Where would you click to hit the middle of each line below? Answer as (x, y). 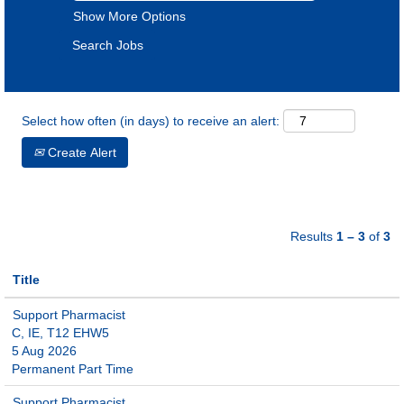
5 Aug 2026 (44, 351)
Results (313, 236)
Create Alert (80, 152)
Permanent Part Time (73, 369)
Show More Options (129, 16)
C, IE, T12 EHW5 (60, 333)
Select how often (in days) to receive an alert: (151, 121)
